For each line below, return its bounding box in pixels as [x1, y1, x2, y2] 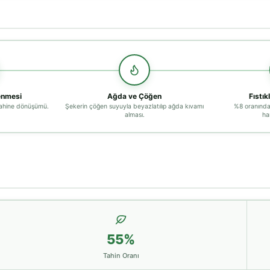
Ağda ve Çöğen [107, 91, 162, 101]
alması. [124, 110, 145, 119]
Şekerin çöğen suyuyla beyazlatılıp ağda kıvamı [65, 102, 204, 110]
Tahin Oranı [102, 251, 139, 260]
